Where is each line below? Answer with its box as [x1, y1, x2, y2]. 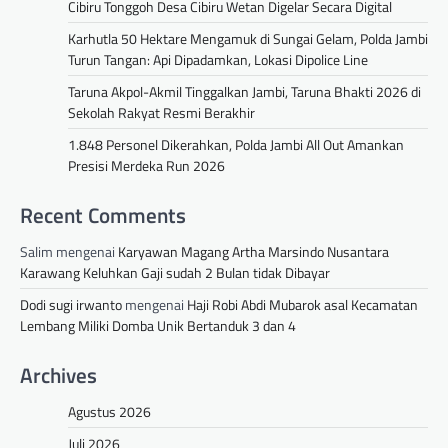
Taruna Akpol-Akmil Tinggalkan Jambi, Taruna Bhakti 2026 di [68, 81, 421, 103]
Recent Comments [20, 199, 186, 232]
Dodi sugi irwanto [20, 294, 122, 316]
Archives [20, 359, 97, 392]
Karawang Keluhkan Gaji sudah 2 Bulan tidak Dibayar [20, 262, 330, 284]
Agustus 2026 [68, 401, 151, 423]
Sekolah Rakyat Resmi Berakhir [68, 102, 255, 124]
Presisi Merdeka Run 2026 [68, 155, 225, 177]
